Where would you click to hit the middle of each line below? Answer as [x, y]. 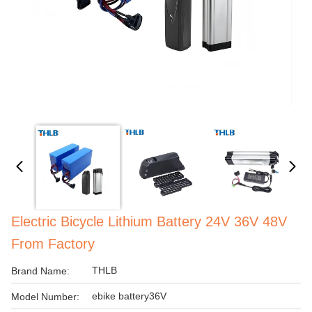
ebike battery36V [129, 296]
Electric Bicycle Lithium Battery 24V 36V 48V [149, 221]
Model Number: [45, 297]
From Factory [53, 244]
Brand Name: [40, 271]
